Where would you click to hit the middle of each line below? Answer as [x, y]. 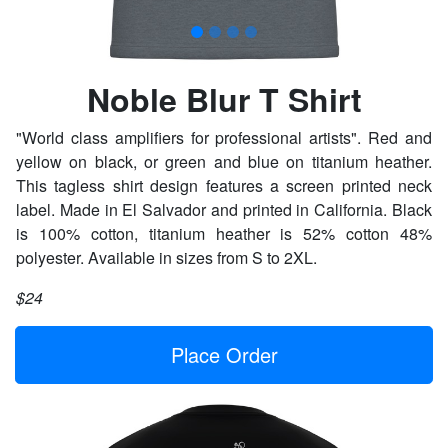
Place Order [224, 354]
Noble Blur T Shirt [224, 99]
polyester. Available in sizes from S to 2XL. [166, 257]
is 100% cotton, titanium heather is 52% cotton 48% [224, 233]
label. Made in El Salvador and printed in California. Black [224, 209]
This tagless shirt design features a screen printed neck [224, 185]
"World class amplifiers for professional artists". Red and [224, 137]
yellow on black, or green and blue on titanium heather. [224, 161]
